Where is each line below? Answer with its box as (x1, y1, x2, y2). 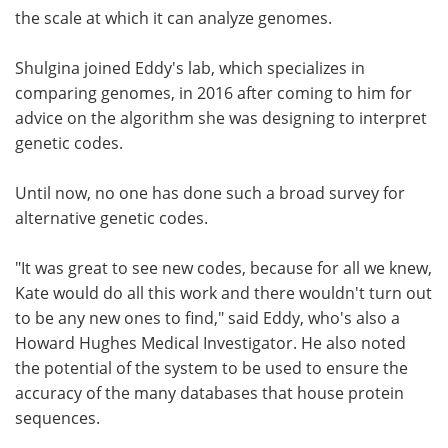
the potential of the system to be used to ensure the (15, 356, 408, 379)
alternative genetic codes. (15, 206, 208, 229)
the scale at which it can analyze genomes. (15, 6, 332, 29)
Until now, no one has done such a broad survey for (15, 181, 405, 204)
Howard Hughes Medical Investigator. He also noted (15, 331, 406, 354)
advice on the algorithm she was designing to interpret (15, 106, 427, 129)
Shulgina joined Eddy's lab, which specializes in (15, 56, 365, 79)
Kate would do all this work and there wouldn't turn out (15, 281, 432, 304)
